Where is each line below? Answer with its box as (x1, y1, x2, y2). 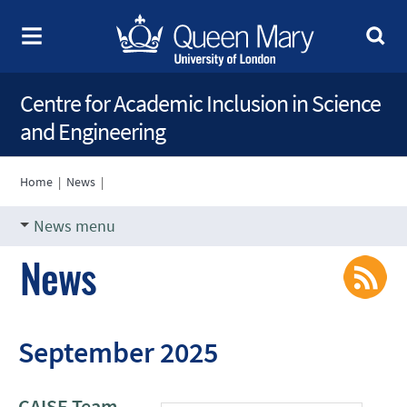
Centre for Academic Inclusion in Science (20, 88, 382, 118)
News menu (34, 215, 116, 236)
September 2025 (18, 333, 219, 371)
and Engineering (20, 116, 166, 146)
